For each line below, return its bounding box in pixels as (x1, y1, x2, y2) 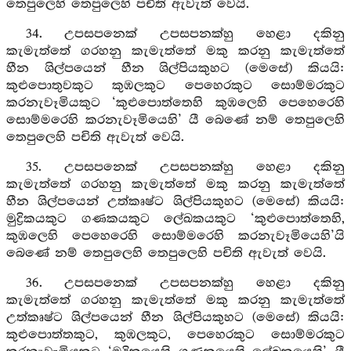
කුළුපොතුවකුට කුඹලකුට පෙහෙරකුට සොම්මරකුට (6, 78, 345, 93)
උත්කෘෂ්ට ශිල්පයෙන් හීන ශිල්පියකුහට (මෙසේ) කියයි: (6, 310, 345, 325)
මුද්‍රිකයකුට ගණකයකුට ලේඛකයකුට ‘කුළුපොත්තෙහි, (6, 212, 345, 226)
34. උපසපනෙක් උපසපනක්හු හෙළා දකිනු (25, 27, 345, 42)
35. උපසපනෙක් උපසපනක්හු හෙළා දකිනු (25, 160, 345, 175)
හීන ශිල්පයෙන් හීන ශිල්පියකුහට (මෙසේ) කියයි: (6, 61, 345, 76)
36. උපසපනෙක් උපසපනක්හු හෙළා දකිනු (25, 276, 345, 291)
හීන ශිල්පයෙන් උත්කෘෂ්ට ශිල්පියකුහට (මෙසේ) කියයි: (6, 194, 345, 209)
